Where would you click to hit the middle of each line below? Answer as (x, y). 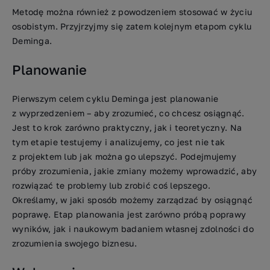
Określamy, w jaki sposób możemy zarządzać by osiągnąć (132, 200)
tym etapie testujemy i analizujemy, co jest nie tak (119, 142)
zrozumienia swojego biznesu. (74, 243)
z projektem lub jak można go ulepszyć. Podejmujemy (124, 156)
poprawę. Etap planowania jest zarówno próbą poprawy (129, 214)
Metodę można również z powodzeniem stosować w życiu (132, 12)
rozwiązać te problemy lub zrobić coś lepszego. (111, 185)
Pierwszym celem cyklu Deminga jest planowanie (115, 99)
